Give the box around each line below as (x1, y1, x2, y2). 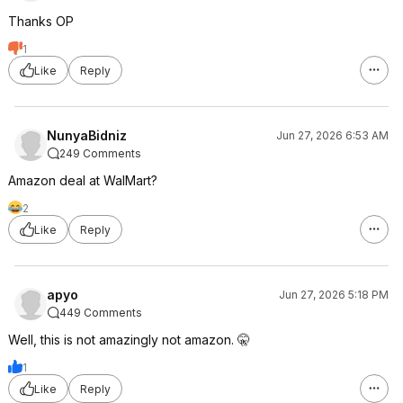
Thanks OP (8, 13, 74, 29)
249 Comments (59, 147, 141, 160)
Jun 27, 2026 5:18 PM (279, 288, 389, 301)
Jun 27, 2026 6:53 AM (276, 129, 389, 142)
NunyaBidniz (47, 128, 127, 143)
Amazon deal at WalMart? (8, 173, 157, 188)
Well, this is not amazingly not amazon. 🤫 (8, 332, 250, 347)
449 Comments (59, 306, 142, 319)
